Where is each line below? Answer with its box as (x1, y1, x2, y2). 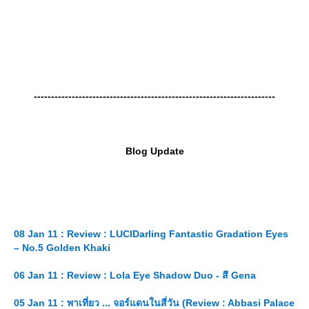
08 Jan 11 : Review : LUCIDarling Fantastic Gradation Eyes (14, 228, 288, 240)
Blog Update (125, 146, 184, 157)
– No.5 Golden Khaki (14, 242, 110, 254)
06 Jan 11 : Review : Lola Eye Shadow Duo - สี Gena (14, 270, 256, 281)
